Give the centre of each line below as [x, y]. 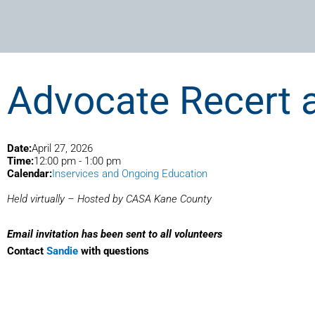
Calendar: [30, 173]
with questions [114, 251]
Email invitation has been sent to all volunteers [115, 234]
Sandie [62, 251]
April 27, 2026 [62, 148]
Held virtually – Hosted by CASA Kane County [109, 199]
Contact [27, 251]
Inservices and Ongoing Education [130, 173]
